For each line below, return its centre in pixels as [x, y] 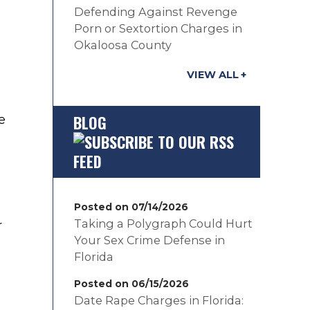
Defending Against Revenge [156, 12]
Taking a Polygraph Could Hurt [163, 224]
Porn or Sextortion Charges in [158, 28]
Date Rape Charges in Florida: [159, 300]
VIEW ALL [213, 75]
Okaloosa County [123, 45]
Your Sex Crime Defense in [149, 240]
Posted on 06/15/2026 [131, 284]
